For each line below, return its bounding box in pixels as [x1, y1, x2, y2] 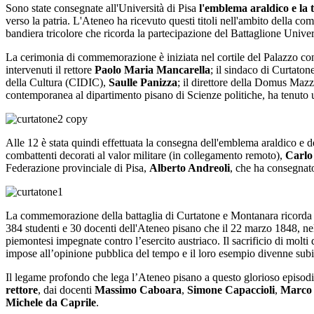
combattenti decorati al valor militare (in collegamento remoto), [6, 149, 285, 162]
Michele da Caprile [6, 296, 96, 309]
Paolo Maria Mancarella [95, 64, 210, 76]
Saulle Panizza [109, 76, 177, 89]
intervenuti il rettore [6, 64, 95, 76]
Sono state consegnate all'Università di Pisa [6, 2, 199, 15]
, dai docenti [38, 284, 95, 296]
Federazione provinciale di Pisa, [6, 162, 149, 175]
